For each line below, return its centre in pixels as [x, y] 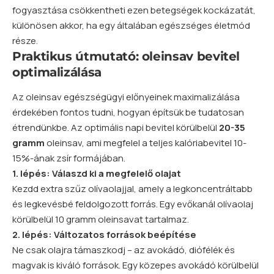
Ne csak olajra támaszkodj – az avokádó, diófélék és [124, 250]
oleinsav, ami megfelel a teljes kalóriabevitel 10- [146, 143]
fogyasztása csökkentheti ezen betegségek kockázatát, [134, 10]
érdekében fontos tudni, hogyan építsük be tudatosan [128, 113]
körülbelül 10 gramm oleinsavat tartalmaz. [101, 220]
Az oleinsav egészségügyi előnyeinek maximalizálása [126, 97]
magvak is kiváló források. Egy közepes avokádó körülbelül [135, 265]
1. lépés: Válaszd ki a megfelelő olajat [97, 174]
